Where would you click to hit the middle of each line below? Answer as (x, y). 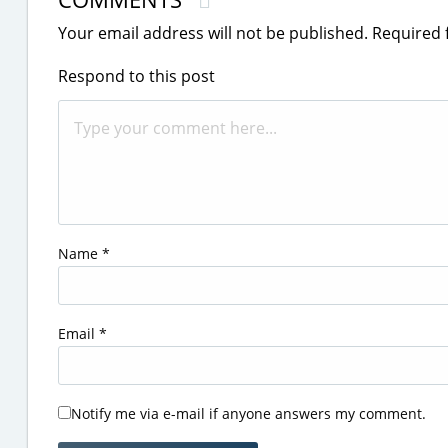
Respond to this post (136, 76)
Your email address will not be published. (213, 33)
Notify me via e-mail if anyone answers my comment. (248, 414)
